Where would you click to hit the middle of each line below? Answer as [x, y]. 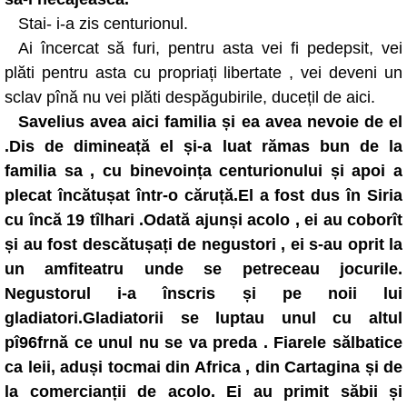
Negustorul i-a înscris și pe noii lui [203, 293]
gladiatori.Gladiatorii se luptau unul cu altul [203, 318]
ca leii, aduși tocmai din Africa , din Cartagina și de [203, 367]
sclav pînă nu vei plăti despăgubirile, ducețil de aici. [190, 97]
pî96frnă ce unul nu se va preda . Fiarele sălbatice [203, 342]
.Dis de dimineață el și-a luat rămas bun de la [203, 146]
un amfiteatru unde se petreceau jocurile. [203, 269]
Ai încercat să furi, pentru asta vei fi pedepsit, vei [210, 48]
